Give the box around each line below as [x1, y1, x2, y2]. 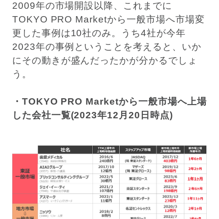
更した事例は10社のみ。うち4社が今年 [12, 28, 186, 39]
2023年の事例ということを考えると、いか [12, 42, 201, 52]
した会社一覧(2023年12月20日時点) [12, 110, 173, 121]
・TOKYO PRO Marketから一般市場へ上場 [12, 96, 207, 107]
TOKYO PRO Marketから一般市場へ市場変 [12, 14, 205, 25]
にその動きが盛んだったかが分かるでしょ [12, 55, 197, 66]
